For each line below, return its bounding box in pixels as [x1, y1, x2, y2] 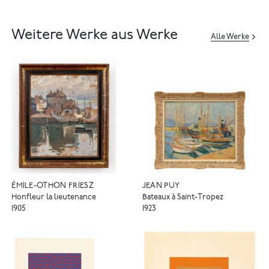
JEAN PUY [142, 183, 180, 191]
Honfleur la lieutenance [11, 194, 97, 202]
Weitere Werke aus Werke [11, 28, 178, 43]
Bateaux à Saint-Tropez [142, 194, 223, 202]
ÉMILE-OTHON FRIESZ [11, 183, 94, 191]
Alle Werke [211, 34, 250, 42]
